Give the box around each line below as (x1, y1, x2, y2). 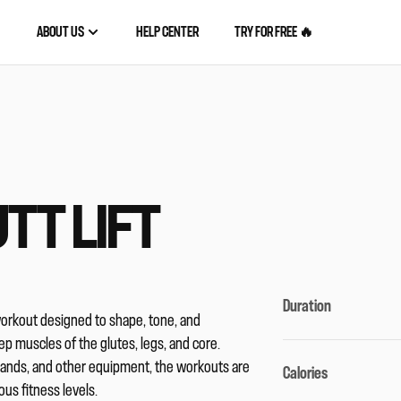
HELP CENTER (135, 24, 199, 39)
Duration (283, 298, 332, 315)
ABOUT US (36, 24, 86, 39)
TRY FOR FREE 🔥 (234, 24, 313, 39)
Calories (283, 365, 328, 382)
